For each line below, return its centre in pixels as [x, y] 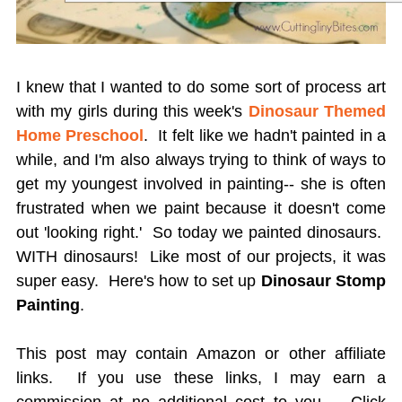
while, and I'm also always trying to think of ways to [201, 160]
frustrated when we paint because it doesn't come [201, 209]
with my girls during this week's [129, 112]
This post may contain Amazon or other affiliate [201, 354]
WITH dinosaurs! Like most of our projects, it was [201, 257]
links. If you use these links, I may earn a [201, 378]
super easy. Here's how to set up [138, 281]
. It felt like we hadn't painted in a [265, 136]
